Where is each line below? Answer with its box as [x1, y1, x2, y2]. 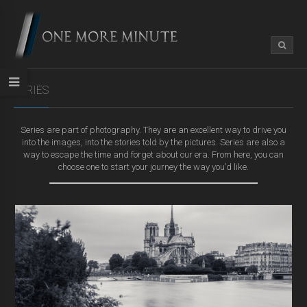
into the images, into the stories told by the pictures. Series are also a [22, 136, 285, 147]
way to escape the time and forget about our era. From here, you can [23, 149, 284, 160]
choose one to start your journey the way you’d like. [58, 161, 249, 172]
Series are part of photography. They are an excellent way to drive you [21, 124, 286, 135]
